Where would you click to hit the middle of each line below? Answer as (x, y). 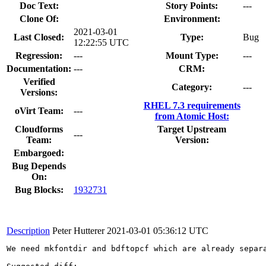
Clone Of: (39, 18)
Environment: (192, 18)
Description (28, 230)
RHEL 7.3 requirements (192, 105)
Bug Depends (39, 166)
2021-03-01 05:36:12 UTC (158, 230)
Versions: (39, 92)
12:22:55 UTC (101, 42)
